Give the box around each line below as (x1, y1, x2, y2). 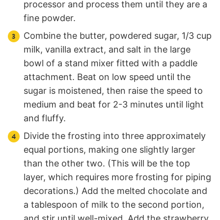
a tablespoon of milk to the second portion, (24, 199, 204, 210)
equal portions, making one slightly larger (24, 144, 195, 155)
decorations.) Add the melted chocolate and (24, 186, 207, 196)
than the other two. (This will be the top (24, 158, 190, 169)
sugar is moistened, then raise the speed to (24, 85, 203, 96)
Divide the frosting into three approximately (24, 131, 206, 141)
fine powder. (24, 13, 76, 24)
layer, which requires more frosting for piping (24, 172, 211, 183)
